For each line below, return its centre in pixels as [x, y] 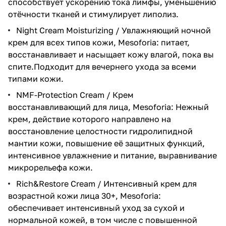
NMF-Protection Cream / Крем [75, 95]
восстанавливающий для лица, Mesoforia [90, 107]
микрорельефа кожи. [50, 167]
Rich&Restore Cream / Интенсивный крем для [106, 183]
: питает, [173, 42]
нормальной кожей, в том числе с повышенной [103, 220]
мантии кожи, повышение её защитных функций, [106, 143]
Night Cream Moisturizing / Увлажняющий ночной [114, 30]
